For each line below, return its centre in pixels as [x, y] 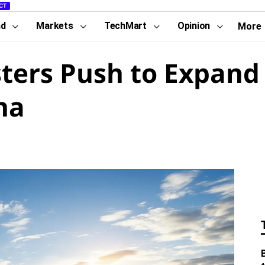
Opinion [194, 26]
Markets [55, 26]
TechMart [125, 26]
